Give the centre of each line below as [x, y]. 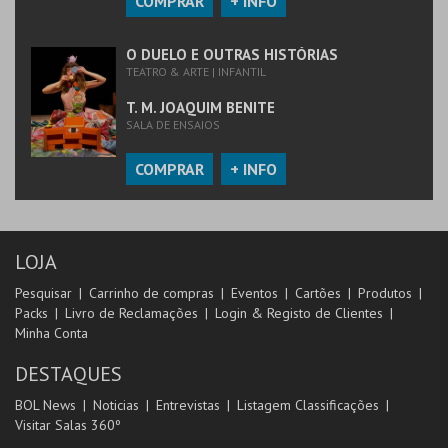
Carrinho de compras [151, 293]
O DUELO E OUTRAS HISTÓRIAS [232, 54]
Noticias [116, 405]
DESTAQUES [68, 374]
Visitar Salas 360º [68, 425]
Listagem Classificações [308, 405]
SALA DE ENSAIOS [173, 124]
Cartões [318, 293]
